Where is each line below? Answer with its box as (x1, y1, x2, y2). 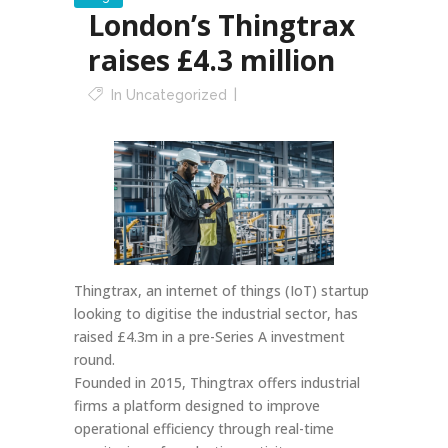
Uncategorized (126, 87, 227, 103)
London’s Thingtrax (88, 6, 355, 44)
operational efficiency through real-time (74, 418, 334, 438)
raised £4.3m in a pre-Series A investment (74, 326, 345, 346)
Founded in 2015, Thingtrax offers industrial (74, 372, 360, 392)
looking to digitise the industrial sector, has (74, 303, 358, 323)
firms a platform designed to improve (74, 395, 320, 415)
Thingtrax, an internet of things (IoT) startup (74, 280, 369, 300)
